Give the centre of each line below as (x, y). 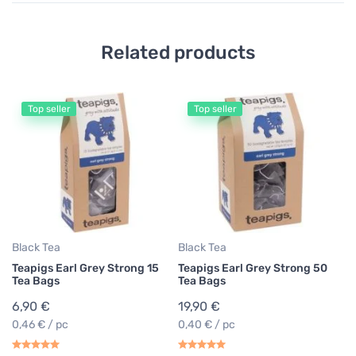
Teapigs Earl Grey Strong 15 (85, 269)
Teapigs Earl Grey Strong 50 (253, 269)
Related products (178, 53)
